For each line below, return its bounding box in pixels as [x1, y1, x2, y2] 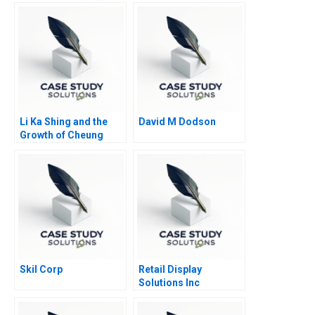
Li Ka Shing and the [20, 116, 108, 128]
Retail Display [139, 264, 202, 276]
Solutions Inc [139, 277, 200, 289]
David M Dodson [139, 116, 216, 128]
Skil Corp [20, 264, 63, 276]
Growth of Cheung [20, 129, 103, 141]
